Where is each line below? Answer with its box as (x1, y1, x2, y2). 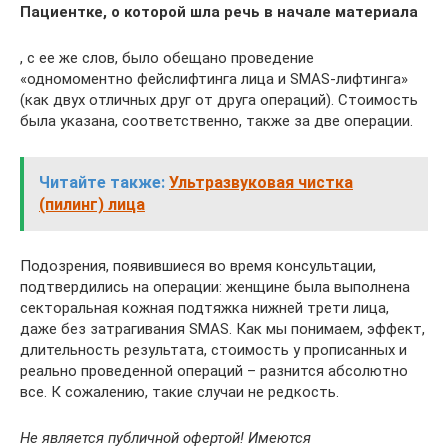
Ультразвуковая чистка (169, 172, 353, 192)
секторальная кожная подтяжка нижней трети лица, (20, 298, 389, 317)
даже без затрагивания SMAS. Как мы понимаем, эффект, (20, 319, 425, 338)
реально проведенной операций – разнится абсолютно (20, 361, 408, 380)
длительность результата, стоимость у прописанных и (20, 340, 407, 359)
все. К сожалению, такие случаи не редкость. (20, 382, 339, 401)
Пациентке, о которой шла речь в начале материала (20, 2, 418, 21)
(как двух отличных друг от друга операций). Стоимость (20, 90, 418, 109)
